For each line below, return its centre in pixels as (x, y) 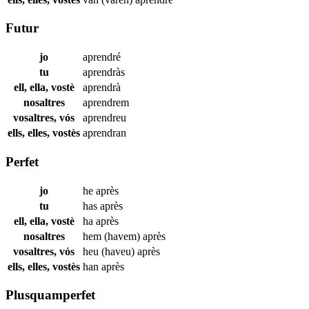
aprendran (104, 133)
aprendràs (104, 72)
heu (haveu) (110, 251)
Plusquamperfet (50, 295)
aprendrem (106, 103)
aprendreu (104, 118)
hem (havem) (113, 236)
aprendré (102, 57)
